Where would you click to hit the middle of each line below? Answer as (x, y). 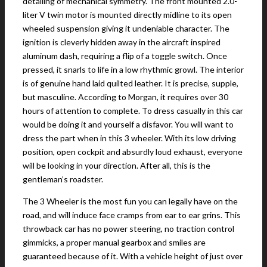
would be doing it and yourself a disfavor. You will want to (128, 125)
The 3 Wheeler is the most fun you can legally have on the (130, 201)
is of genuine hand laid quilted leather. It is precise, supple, (131, 83)
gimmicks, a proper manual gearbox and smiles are (114, 243)
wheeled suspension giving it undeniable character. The (126, 29)
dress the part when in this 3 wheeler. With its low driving (129, 138)
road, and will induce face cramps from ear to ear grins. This (132, 215)
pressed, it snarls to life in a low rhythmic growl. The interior (133, 70)
